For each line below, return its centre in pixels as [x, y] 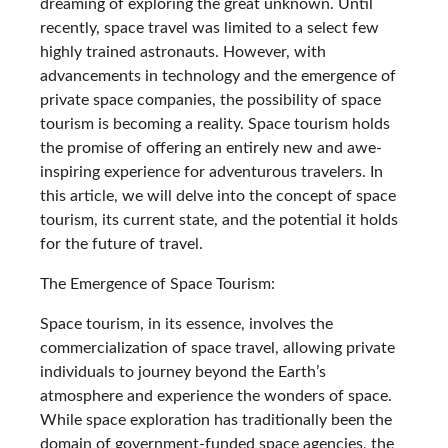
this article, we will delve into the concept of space [218, 195]
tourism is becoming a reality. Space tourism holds [215, 123]
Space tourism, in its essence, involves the [186, 323]
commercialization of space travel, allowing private [217, 347]
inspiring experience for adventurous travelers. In [211, 171]
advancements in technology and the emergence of [218, 75]
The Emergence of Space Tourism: [157, 283]
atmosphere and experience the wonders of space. [216, 395]
